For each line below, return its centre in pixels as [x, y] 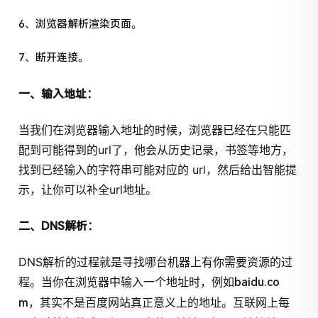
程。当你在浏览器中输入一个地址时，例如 [127, 281]
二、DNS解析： [59, 226]
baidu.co [257, 282]
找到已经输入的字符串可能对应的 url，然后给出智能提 [158, 170]
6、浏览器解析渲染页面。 [81, 24]
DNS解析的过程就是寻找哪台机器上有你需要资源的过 [156, 262]
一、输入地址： [59, 94]
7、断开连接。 [54, 58]
